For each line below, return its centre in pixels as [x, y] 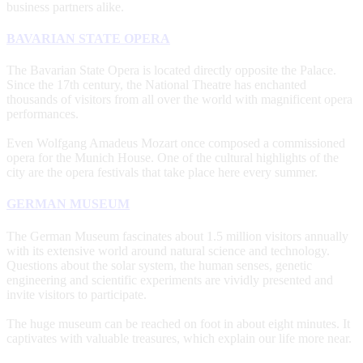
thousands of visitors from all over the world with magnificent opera [179, 100]
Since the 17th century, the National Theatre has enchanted [156, 85]
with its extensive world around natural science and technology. [168, 250]
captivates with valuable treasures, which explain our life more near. [179, 338]
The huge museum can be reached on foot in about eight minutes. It [178, 323]
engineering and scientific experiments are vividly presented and [170, 280]
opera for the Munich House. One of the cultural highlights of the [173, 158]
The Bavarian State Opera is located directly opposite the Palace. [171, 70]
